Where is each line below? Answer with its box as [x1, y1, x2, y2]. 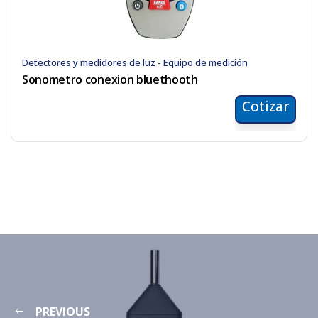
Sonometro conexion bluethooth [22, 72, 198, 87]
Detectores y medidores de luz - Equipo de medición [22, 56, 248, 69]
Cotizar [242, 97, 289, 116]
